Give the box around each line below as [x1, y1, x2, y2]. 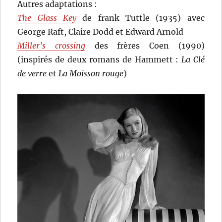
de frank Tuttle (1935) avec [76, 13, 205, 23]
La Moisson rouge [58, 68, 124, 79]
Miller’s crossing [17, 41, 85, 51]
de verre [17, 68, 47, 79]
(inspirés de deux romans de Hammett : [17, 55, 182, 65]
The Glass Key [17, 13, 76, 23]
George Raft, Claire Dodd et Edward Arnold [17, 27, 184, 37]
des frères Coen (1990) [85, 41, 205, 51]
